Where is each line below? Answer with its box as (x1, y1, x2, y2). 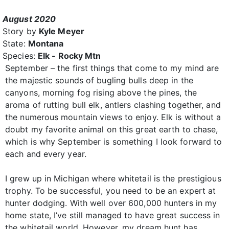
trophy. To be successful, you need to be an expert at (5, 185, 216, 196)
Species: (3, 50, 38, 61)
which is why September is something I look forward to (5, 136, 222, 147)
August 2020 (3, 13, 56, 24)
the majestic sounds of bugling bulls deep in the (5, 75, 193, 85)
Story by (3, 26, 39, 36)
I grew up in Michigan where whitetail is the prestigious (5, 173, 221, 184)
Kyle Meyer (38, 26, 84, 36)
